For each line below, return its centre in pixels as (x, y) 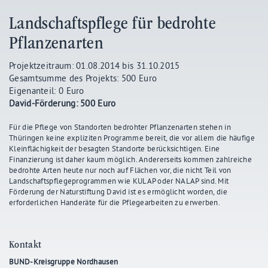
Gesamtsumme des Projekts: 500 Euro (83, 78)
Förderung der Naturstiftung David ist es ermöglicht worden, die (118, 191)
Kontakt (25, 244)
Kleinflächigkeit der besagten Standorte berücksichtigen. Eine (115, 148)
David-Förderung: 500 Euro (63, 103)
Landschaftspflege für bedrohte (112, 23)
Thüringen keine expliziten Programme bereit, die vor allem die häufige (132, 137)
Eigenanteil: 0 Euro (47, 90)
